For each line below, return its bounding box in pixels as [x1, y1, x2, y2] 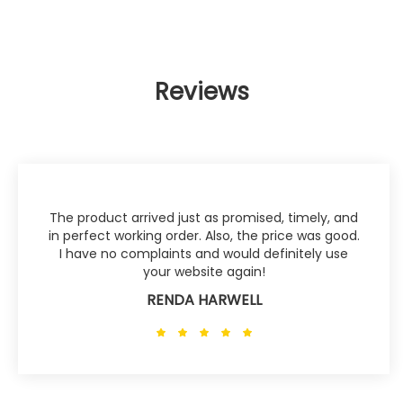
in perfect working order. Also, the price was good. [48, 227, 360, 246]
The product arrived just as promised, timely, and [49, 209, 358, 228]
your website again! [142, 263, 265, 282]
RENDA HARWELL [146, 290, 262, 311]
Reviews [154, 76, 249, 109]
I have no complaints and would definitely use [59, 245, 348, 264]
